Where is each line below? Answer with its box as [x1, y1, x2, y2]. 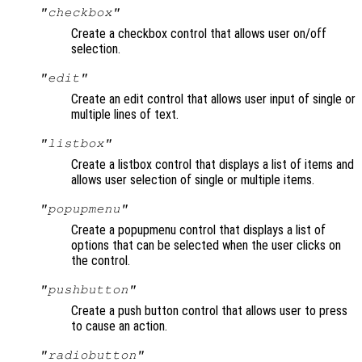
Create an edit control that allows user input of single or [71, 91, 356, 107]
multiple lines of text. [71, 107, 179, 123]
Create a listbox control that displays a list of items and [71, 157, 354, 173]
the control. [71, 253, 130, 269]
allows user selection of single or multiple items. [71, 172, 314, 188]
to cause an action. [71, 318, 167, 335]
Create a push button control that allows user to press [71, 303, 347, 319]
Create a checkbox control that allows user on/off [71, 26, 326, 42]
